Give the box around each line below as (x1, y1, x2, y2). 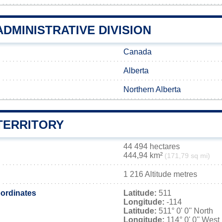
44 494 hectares (123, 142, 180, 151)
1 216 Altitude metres (123, 170, 197, 178)
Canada (123, 48, 152, 56)
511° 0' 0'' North (157, 207, 213, 215)
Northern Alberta (123, 85, 181, 94)
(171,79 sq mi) (165, 152, 210, 160)
